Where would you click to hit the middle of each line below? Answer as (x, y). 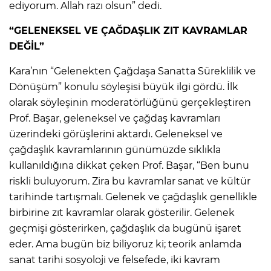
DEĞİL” (27, 46)
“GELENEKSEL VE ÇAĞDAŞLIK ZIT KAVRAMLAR (128, 30)
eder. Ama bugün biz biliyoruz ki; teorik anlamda (125, 244)
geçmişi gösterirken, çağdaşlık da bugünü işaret (125, 228)
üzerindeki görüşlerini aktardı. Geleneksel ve (116, 134)
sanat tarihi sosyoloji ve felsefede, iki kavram (115, 260)
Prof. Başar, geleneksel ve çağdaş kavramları (115, 118)
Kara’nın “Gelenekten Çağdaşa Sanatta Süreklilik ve (132, 71)
